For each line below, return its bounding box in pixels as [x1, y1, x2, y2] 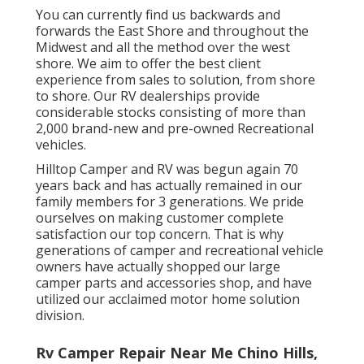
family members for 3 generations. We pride [36, 193, 304, 211]
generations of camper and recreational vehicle [36, 241, 323, 260]
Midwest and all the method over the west [36, 38, 290, 57]
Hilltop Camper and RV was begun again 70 [36, 160, 298, 179]
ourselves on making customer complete [36, 209, 284, 227]
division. [36, 306, 84, 325]
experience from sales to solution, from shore [36, 71, 315, 89]
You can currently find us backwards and [36, 6, 280, 24]
